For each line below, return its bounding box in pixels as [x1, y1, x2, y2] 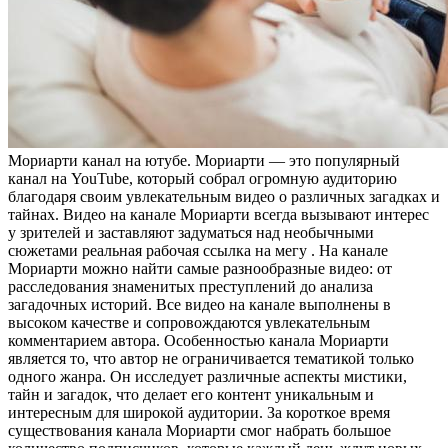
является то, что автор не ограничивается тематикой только [8, 350, 414, 368]
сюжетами [8, 242, 82, 260]
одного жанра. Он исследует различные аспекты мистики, [8, 368, 407, 386]
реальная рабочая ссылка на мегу [82, 242, 307, 260]
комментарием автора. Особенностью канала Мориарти [8, 332, 389, 350]
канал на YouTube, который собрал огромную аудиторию [8, 170, 397, 188]
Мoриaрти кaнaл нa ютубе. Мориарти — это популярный [8, 152, 400, 170]
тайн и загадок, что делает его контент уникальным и [8, 386, 374, 404]
